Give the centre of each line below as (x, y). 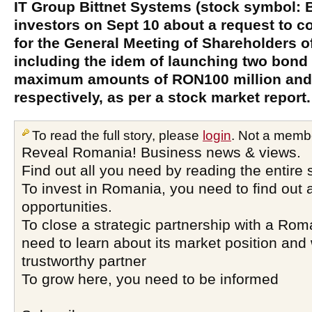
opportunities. (67, 206)
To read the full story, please (117, 135)
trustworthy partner (84, 261)
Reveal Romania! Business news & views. (161, 152)
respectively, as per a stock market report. (162, 97)
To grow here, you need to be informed (150, 279)
